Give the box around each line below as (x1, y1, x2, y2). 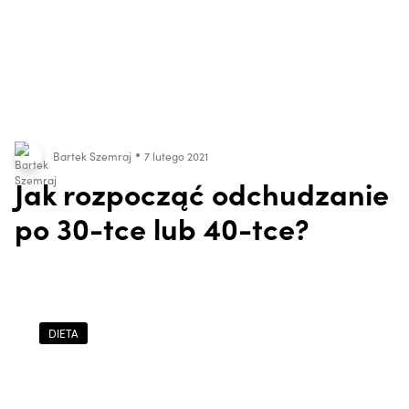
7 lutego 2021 (144, 147, 208, 163)
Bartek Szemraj (53, 147, 131, 163)
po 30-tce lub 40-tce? (15, 207, 309, 249)
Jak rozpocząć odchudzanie (15, 173, 389, 215)
